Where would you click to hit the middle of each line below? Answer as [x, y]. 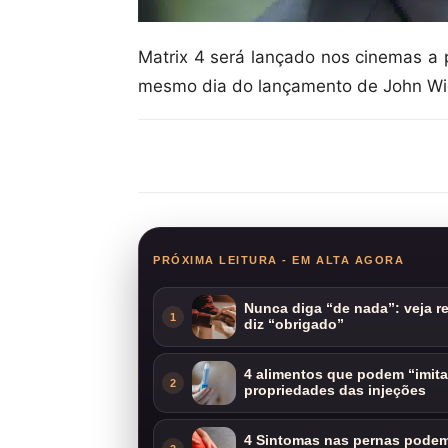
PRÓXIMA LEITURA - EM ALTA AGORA [279, 259]
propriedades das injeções [335, 390]
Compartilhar [227, 157]
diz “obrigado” [294, 324]
